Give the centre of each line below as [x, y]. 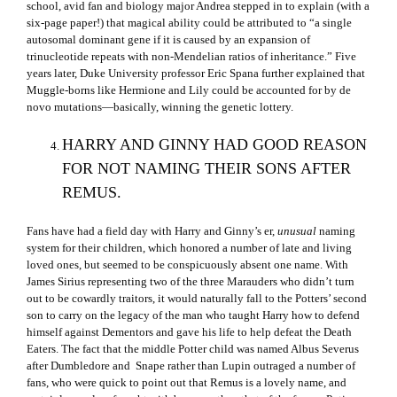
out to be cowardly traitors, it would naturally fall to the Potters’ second [197, 299]
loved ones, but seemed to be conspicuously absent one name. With [187, 265]
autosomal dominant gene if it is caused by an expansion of [168, 40]
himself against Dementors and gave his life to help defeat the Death [189, 332]
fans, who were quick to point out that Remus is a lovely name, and [187, 383]
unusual [297, 231]
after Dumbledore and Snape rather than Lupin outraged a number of [191, 366]
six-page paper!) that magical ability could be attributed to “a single [189, 23]
